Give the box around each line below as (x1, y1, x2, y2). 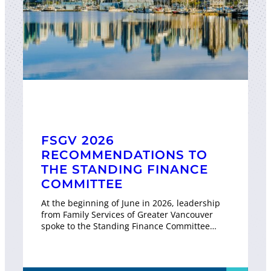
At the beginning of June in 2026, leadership (41, 197, 220, 209)
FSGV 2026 (41, 132, 114, 148)
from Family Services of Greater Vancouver (41, 208, 213, 220)
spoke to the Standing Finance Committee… (41, 220, 217, 232)
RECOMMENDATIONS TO (41, 147, 207, 162)
